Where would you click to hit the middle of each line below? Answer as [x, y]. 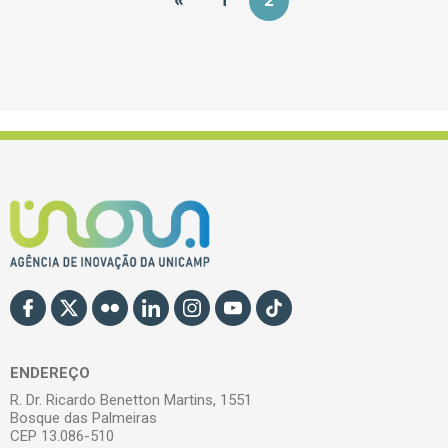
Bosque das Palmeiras [83, 418]
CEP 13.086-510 [62, 436]
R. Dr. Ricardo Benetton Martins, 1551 [131, 400]
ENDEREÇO [50, 373]
